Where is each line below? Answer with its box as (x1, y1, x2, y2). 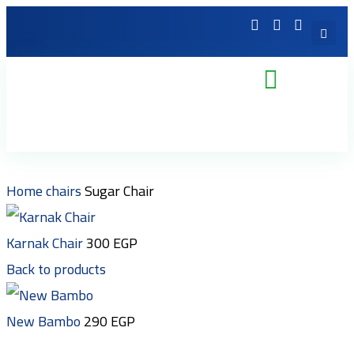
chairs (46, 178, 85, 204)
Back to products (6, 256, 106, 282)
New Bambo (6, 308, 84, 334)
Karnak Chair (6, 230, 86, 256)
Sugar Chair (85, 178, 154, 204)
